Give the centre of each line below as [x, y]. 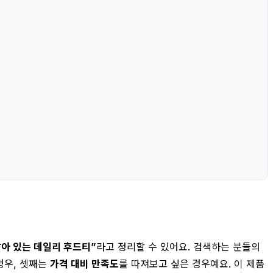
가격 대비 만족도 [84, 264]
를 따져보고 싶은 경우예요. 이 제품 [192, 264]
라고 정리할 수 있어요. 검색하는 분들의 [178, 246]
